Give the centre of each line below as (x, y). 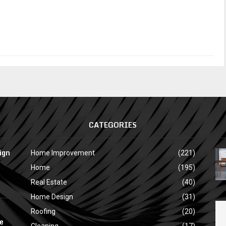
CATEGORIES (113, 125)
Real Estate (49, 182)
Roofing (43, 211)
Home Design (52, 196)
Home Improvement (63, 153)
